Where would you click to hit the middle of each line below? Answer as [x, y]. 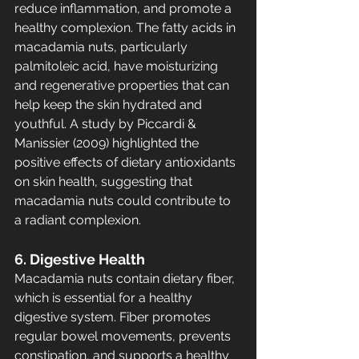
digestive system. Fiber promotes [114, 317]
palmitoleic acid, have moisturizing [118, 66]
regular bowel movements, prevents [124, 336]
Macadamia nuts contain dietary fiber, [126, 278]
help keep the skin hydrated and [110, 105]
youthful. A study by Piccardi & [107, 124]
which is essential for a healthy [105, 298]
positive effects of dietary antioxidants [127, 162]
